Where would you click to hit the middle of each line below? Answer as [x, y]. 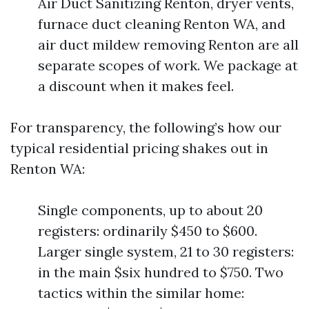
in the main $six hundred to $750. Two [161, 272]
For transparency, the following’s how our [146, 128]
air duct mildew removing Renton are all [168, 45]
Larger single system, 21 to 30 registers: [166, 252]
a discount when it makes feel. [136, 86]
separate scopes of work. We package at [168, 66]
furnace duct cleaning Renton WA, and [162, 24]
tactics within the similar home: [141, 293]
